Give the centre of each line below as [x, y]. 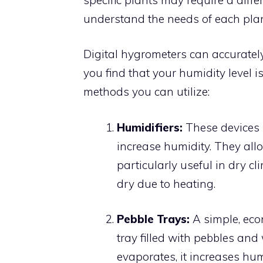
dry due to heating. [166, 183]
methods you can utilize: [146, 92]
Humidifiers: [150, 127]
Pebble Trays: [153, 219]
